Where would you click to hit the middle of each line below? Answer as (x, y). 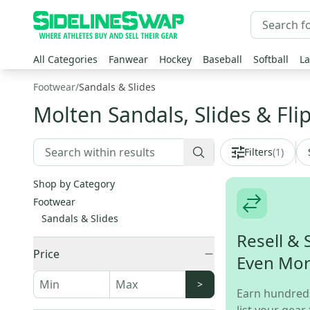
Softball (271, 59)
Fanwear (128, 59)
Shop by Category (74, 184)
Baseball (222, 59)
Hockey (175, 59)
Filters (258, 152)
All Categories (65, 59)
